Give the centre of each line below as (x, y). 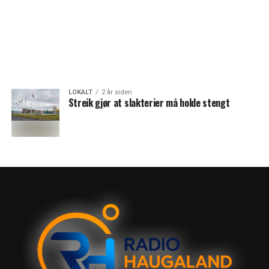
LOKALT (80, 92)
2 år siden (116, 92)
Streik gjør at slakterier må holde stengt (149, 103)
